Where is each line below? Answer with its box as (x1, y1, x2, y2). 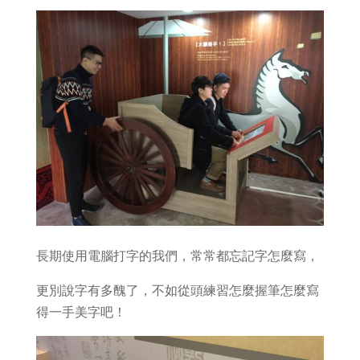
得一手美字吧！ (35, 302, 126, 321)
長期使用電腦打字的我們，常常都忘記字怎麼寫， (35, 246, 319, 264)
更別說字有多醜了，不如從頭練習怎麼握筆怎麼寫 (35, 280, 319, 299)
